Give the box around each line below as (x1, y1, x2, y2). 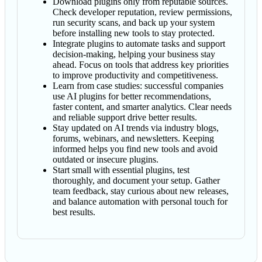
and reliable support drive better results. (53, 112, 197, 122)
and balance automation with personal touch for (53, 196, 227, 206)
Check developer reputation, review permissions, (53, 6, 232, 17)
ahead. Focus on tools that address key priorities (53, 59, 229, 70)
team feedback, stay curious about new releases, (53, 185, 229, 196)
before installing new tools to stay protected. (53, 27, 215, 38)
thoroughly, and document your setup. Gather (53, 175, 220, 185)
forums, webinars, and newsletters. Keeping (53, 133, 214, 143)
